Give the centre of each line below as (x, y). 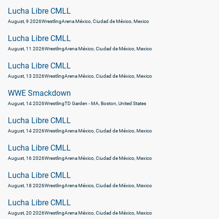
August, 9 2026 (25, 21)
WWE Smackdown (39, 93)
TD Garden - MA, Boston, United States (105, 103)
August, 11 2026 (26, 49)
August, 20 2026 (26, 213)
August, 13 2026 (26, 76)
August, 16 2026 (26, 158)
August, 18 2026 (26, 186)
